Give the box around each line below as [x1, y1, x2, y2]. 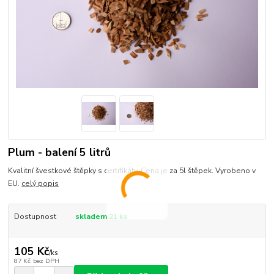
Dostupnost [13, 212, 56, 222]
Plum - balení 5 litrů [8, 144, 111, 160]
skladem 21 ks [75, 212, 128, 222]
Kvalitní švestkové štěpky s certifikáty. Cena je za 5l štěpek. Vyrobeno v [8, 166, 256, 176]
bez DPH [32, 256, 59, 265]
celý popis [21, 179, 59, 189]
